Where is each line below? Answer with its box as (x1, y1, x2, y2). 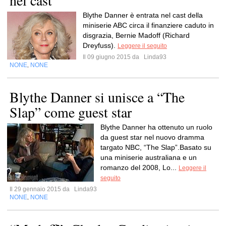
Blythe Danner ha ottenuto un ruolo (100, 123, 212, 131)
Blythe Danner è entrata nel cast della (83, 11, 203, 19)
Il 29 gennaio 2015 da (10, 186, 73, 193)
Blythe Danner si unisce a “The (10, 87, 185, 106)
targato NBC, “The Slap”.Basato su (100, 143, 211, 151)
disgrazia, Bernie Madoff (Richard (83, 31, 190, 39)
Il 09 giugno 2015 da (83, 53, 142, 61)
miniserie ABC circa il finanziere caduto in (83, 21, 214, 29)
